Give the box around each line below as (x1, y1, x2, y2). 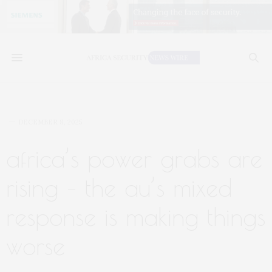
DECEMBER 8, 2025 (18, 118, 82, 126)
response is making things (6, 203, 265, 231)
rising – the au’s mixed (6, 174, 232, 202)
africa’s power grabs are (6, 144, 262, 172)
